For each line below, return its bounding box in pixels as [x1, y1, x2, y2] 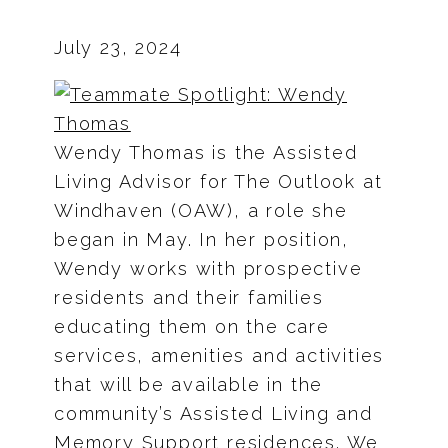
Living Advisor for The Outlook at [54, 170, 383, 192]
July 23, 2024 [54, 36, 182, 58]
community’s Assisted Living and [54, 402, 373, 424]
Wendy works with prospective [54, 257, 363, 279]
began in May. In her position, [54, 228, 349, 250]
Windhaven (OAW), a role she [54, 199, 348, 221]
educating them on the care [54, 315, 330, 337]
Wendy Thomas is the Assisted [54, 141, 358, 163]
